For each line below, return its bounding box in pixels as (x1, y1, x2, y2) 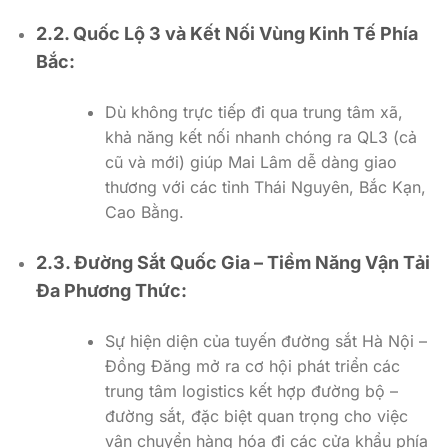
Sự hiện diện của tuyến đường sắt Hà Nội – (104, 330, 427, 351)
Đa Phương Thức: (35, 279, 187, 301)
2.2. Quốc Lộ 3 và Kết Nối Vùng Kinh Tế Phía (35, 22, 418, 44)
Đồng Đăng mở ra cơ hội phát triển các (104, 355, 400, 376)
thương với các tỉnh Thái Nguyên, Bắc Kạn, (104, 176, 426, 197)
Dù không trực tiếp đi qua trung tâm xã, (104, 101, 403, 122)
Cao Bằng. (104, 201, 184, 222)
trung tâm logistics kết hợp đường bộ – (104, 380, 398, 401)
